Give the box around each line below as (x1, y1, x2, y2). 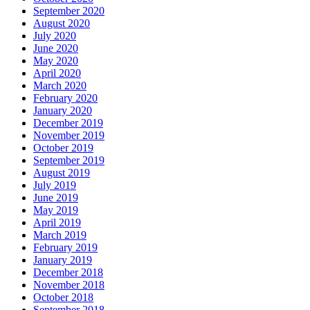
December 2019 (33, 116, 103, 129)
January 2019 (33, 253, 92, 266)
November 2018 (33, 278, 104, 291)
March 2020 (33, 79, 86, 91)
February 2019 (33, 241, 98, 253)
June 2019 (33, 191, 78, 203)
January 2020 (33, 104, 92, 116)
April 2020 (33, 66, 81, 79)
